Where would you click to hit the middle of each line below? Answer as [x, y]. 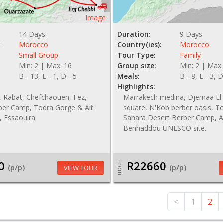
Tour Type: [137, 55]
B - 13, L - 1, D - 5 [48, 76]
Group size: [137, 65]
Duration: [134, 34]
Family [190, 55]
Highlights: [137, 86]
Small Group [38, 55]
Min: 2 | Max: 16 [45, 65]
